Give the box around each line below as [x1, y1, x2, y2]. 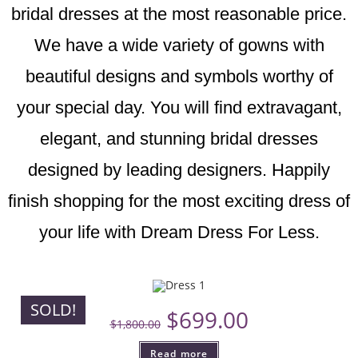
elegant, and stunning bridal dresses [40, 129, 318, 149]
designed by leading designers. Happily [28, 160, 330, 180]
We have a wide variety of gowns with [34, 35, 324, 55]
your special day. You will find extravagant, [16, 97, 342, 117]
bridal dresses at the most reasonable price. [11, 4, 347, 24]
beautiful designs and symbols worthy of [25, 66, 333, 86]
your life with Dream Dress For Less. [38, 222, 320, 242]
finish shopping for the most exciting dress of [8, 191, 350, 211]
